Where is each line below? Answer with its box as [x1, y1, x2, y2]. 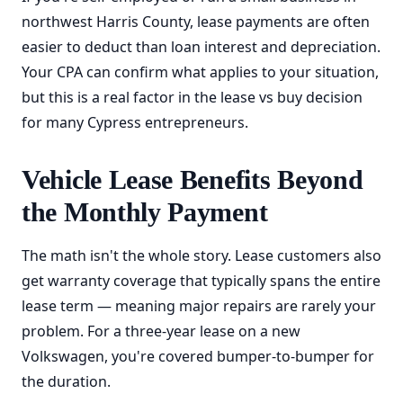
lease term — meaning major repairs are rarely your [22, 296, 376, 316]
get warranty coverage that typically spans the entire [22, 271, 381, 291]
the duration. [22, 372, 111, 391]
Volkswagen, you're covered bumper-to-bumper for [22, 346, 374, 366]
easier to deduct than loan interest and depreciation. [22, 37, 381, 57]
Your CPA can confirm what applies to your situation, [22, 62, 379, 82]
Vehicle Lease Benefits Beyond [22, 165, 363, 194]
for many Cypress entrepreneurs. [22, 112, 248, 132]
